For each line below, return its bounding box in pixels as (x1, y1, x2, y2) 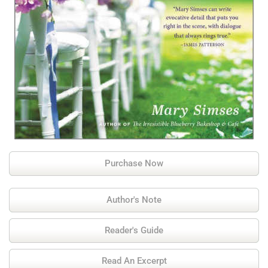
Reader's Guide (105, 225, 163, 236)
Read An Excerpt (101, 255, 167, 266)
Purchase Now (105, 158, 163, 169)
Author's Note (106, 194, 162, 205)
